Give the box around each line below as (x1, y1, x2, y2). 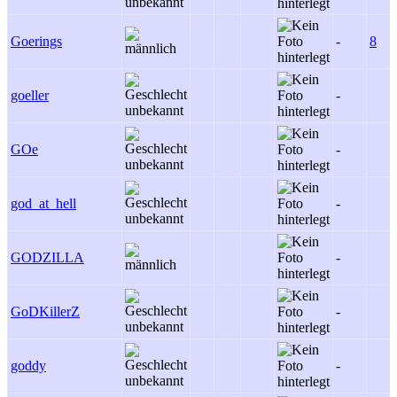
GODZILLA (11, 250, 84, 265)
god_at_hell (11, 196, 76, 211)
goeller (11, 88, 49, 103)
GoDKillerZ (11, 304, 80, 319)
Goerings (11, 34, 62, 49)
